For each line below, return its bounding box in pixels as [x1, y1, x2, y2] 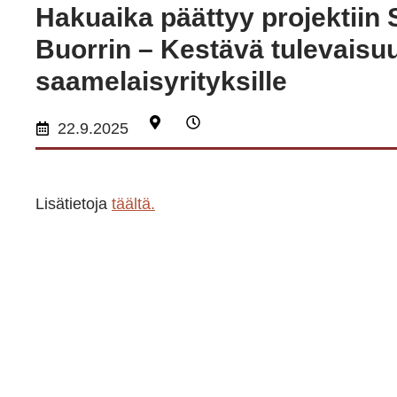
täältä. [112, 195, 155, 213]
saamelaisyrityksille [35, 66, 287, 96]
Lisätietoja [35, 195, 112, 213]
